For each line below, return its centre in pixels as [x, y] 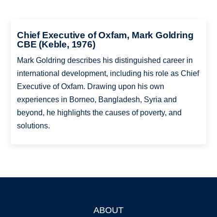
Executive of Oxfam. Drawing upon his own [90, 86]
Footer [22, 211]
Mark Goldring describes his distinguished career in [105, 60]
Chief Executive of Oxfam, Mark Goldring [105, 35]
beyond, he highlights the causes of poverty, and [99, 112]
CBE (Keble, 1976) [56, 44]
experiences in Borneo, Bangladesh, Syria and [97, 99]
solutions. [33, 125]
